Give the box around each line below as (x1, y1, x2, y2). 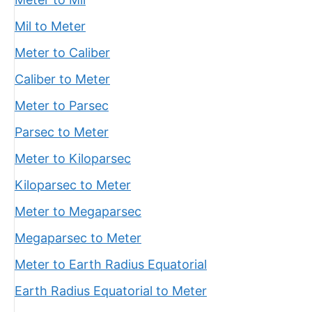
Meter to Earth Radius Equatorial (15, 257, 207, 272)
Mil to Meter (15, 19, 86, 33)
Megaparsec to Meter (15, 231, 141, 245)
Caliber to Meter (15, 72, 110, 86)
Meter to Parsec (15, 98, 109, 113)
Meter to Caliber (15, 45, 110, 60)
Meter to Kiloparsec (15, 151, 131, 166)
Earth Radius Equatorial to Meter (15, 283, 207, 298)
